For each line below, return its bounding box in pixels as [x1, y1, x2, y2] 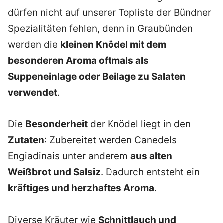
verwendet [8, 87, 57, 99]
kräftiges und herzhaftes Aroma [8, 182, 154, 194]
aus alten [130, 150, 172, 162]
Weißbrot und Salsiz [8, 166, 101, 178]
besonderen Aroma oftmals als [8, 55, 149, 67]
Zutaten [8, 134, 44, 146]
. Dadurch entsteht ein [101, 166, 200, 178]
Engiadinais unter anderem [8, 150, 130, 162]
